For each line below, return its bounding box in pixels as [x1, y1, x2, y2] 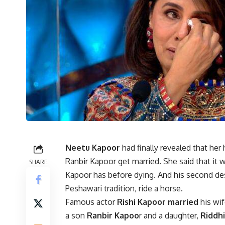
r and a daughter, [139, 210, 200, 221]
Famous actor [65, 197, 117, 207]
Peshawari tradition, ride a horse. [65, 183, 183, 194]
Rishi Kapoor [117, 197, 166, 207]
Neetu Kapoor [65, 143, 120, 153]
